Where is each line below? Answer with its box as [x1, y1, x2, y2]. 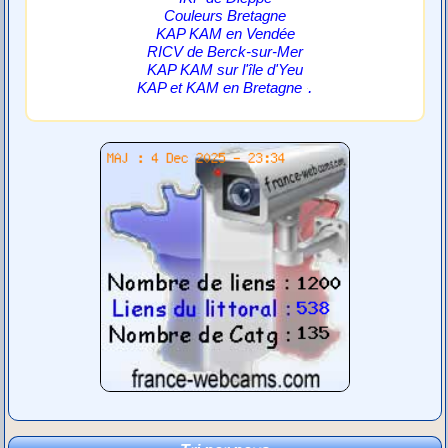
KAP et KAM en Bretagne [137, 79, 303, 97]
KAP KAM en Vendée [155, 25, 295, 43]
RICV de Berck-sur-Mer [147, 43, 304, 61]
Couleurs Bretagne [164, 7, 287, 25]
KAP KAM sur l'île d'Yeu [147, 61, 304, 79]
